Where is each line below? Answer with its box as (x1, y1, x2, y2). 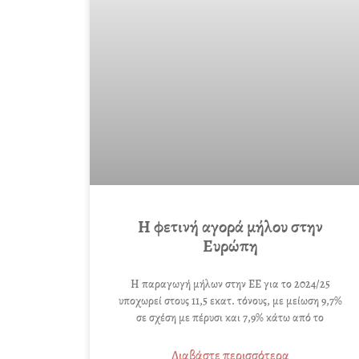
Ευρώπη (202, 234, 258, 257)
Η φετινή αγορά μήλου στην (137, 215, 323, 238)
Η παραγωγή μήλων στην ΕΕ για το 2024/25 (130, 276, 330, 292)
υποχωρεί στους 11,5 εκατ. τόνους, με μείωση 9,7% (118, 292, 342, 309)
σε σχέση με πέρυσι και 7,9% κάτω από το (136, 309, 324, 325)
